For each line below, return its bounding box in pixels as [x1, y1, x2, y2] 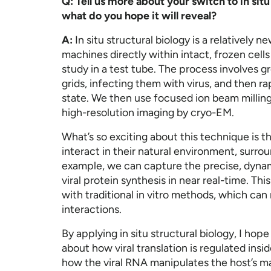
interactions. [62, 203, 122, 216]
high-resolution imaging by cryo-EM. [62, 106, 234, 119]
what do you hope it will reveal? [62, 9, 217, 22]
